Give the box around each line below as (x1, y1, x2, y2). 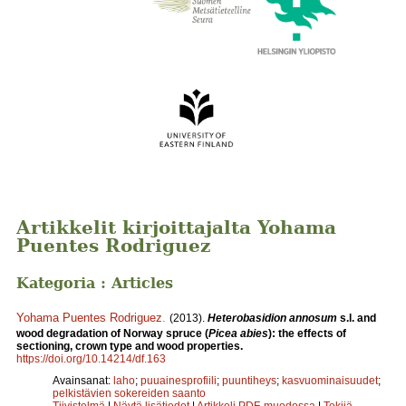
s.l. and (337, 311, 376, 324)
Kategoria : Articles (16, 274, 173, 292)
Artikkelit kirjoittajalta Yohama (16, 217, 336, 239)
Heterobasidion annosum (208, 311, 337, 324)
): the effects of (268, 326, 346, 340)
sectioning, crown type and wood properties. (16, 339, 243, 353)
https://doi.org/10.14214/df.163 (16, 352, 166, 365)
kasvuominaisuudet (282, 373, 378, 387)
